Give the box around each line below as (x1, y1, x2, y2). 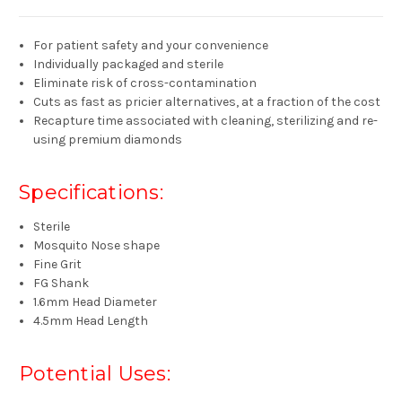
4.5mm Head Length (33, 313, 149, 329)
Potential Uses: (19, 362, 170, 387)
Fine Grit (33, 257, 83, 273)
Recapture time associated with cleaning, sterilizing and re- (33, 113, 379, 129)
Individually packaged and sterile (33, 57, 224, 73)
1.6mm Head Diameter (33, 294, 158, 310)
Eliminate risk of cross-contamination (33, 75, 258, 92)
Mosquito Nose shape (33, 238, 161, 254)
